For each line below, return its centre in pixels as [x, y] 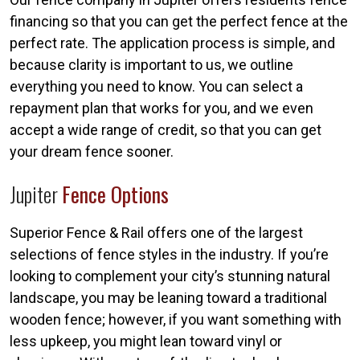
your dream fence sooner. [92, 151]
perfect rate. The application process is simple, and [172, 43]
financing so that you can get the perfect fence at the [179, 21]
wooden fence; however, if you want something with [176, 319]
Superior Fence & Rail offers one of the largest [156, 232]
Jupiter [36, 194]
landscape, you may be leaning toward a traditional [168, 297]
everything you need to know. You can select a [156, 86]
